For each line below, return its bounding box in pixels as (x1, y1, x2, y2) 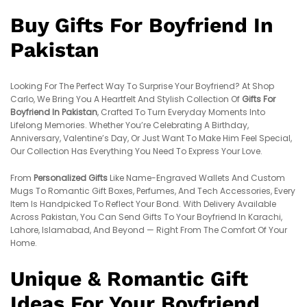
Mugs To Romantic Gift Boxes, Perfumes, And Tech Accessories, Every (10, 185, 295, 197)
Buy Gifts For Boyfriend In (10, 13, 273, 37)
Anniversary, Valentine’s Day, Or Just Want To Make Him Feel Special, (10, 132, 292, 144)
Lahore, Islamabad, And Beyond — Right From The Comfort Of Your (10, 224, 287, 236)
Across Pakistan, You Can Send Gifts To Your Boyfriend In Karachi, (10, 211, 282, 223)
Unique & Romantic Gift (10, 267, 248, 291)
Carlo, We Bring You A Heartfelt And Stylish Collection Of (10, 93, 242, 105)
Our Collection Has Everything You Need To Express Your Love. (10, 145, 262, 157)
